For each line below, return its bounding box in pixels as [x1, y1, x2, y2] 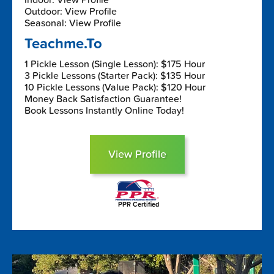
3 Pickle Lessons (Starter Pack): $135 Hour [24, 69, 205, 82]
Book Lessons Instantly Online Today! [24, 104, 184, 117]
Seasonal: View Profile [24, 17, 121, 29]
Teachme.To [24, 34, 102, 53]
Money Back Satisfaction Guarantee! [24, 92, 182, 105]
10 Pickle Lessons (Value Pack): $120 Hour [24, 81, 206, 94]
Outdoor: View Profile [24, 5, 117, 18]
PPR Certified [117, 200, 159, 209]
